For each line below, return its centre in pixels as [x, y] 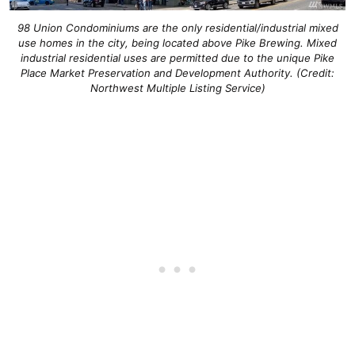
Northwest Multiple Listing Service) [177, 88]
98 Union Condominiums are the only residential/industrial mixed [177, 28]
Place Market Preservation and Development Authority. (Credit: [177, 73]
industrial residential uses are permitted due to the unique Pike [177, 58]
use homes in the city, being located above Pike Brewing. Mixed [177, 43]
